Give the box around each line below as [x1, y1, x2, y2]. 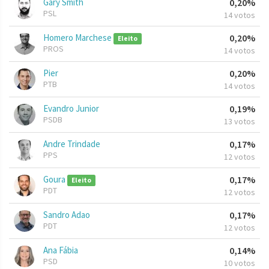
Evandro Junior [43, 103, 99, 115]
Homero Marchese [43, 32, 113, 44]
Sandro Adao [43, 209, 90, 221]
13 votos [224, 116, 255, 127]
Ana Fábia [43, 244, 78, 256]
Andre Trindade [43, 138, 100, 150]
